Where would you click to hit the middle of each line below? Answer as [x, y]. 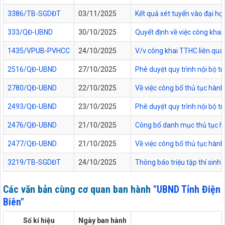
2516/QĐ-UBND [32, 69]
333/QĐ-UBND [30, 32]
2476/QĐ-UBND [32, 125]
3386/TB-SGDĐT [34, 13]
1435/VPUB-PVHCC [39, 50]
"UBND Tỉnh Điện [187, 190]
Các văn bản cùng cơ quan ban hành [78, 190]
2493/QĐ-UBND [32, 106]
